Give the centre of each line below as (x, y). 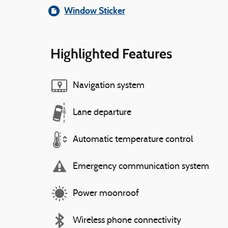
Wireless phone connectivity (127, 220)
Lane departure (102, 112)
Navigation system (109, 85)
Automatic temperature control (133, 139)
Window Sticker (95, 11)
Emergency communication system (141, 166)
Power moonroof (106, 193)
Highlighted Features (111, 54)
